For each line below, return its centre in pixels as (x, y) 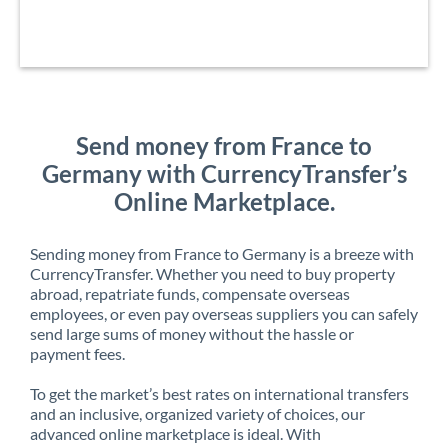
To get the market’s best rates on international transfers (219, 393)
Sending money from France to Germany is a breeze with (222, 253)
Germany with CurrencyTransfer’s (224, 173)
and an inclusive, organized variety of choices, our (197, 413)
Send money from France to (224, 145)
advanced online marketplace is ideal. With (175, 433)
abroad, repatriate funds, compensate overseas (190, 293)
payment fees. (77, 353)
